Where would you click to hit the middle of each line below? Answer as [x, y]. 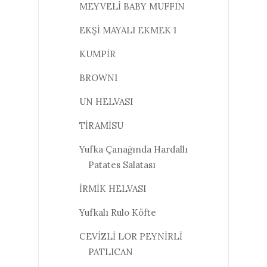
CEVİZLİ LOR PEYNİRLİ [131, 236]
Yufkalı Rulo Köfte [117, 212]
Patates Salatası [122, 164]
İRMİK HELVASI [112, 188]
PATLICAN [110, 252]
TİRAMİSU [101, 125]
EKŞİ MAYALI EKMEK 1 [128, 30]
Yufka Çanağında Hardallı [133, 149]
